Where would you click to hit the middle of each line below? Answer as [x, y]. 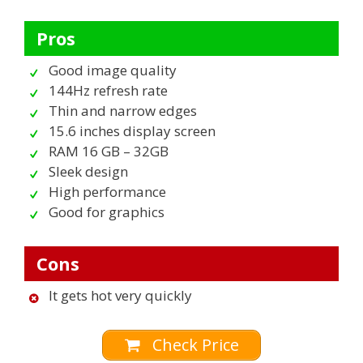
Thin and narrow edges [123, 111]
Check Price [194, 345]
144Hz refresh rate [108, 91]
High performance [107, 192]
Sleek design [88, 172]
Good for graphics [107, 212]
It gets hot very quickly [120, 296]
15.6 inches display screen [132, 131]
